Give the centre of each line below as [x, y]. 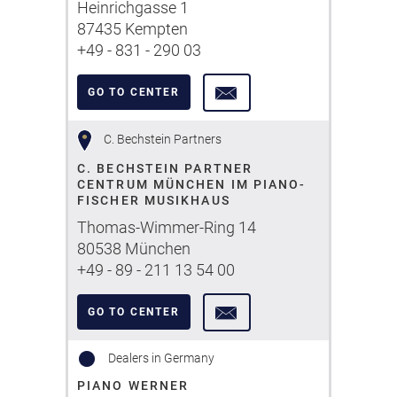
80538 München [134, 249]
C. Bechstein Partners [161, 139]
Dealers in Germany [160, 358]
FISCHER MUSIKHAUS [154, 200]
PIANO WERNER [133, 385]
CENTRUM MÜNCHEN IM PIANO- [192, 184]
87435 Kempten [132, 29]
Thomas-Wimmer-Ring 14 [167, 227]
